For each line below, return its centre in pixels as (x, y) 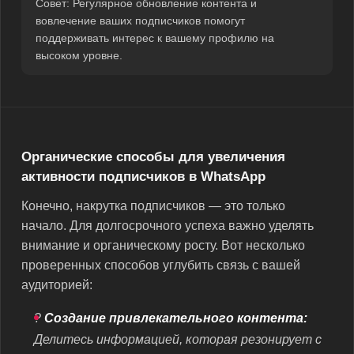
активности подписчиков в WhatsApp (143, 176)
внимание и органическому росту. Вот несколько (163, 245)
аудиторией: (57, 284)
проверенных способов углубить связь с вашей (161, 265)
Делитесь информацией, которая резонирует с (178, 339)
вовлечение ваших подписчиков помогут (140, 20)
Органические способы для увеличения (153, 156)
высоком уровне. (79, 55)
